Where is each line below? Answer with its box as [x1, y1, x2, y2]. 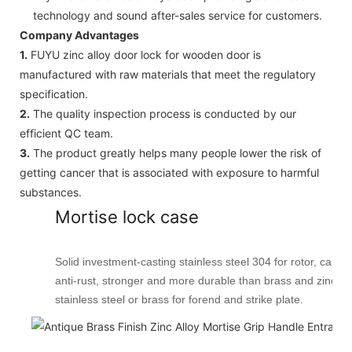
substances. [20, 185, 82, 199]
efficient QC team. [20, 126, 113, 140]
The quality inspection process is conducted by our [30, 106, 296, 120]
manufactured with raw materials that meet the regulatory [20, 67, 316, 81]
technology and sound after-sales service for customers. [32, 8, 322, 22]
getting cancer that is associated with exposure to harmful [20, 165, 319, 179]
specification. [20, 86, 88, 101]
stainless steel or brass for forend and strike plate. [55, 292, 303, 306]
